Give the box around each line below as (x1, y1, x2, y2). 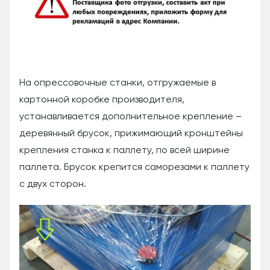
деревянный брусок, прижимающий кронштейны (19, 129, 243, 139)
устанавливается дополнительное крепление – (19, 112, 242, 122)
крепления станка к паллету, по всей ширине (19, 146, 230, 155)
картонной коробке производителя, (19, 95, 184, 105)
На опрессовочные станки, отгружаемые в (19, 78, 216, 88)
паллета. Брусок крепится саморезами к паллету (19, 163, 250, 172)
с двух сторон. (19, 180, 86, 189)
